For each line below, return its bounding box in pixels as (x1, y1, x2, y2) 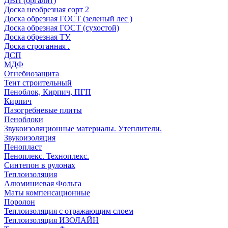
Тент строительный (4, 78, 72, 87)
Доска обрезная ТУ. (4, 33, 71, 41)
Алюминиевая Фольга (4, 179, 81, 188)
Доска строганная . (4, 42, 70, 50)
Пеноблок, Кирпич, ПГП (4, 88, 91, 96)
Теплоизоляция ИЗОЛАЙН (4, 216, 99, 224)
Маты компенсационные (4, 188, 90, 197)
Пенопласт (4, 142, 42, 151)
